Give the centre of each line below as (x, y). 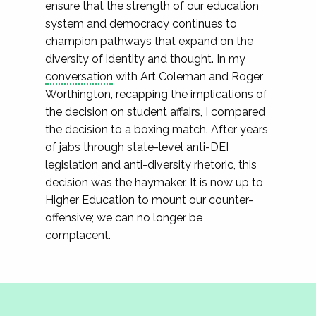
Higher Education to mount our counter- (149, 200)
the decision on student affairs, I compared (155, 112)
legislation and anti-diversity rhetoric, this (151, 165)
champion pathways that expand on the (149, 41)
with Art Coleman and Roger (188, 77)
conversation (79, 77)
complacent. (84, 235)
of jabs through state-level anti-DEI (137, 147)
